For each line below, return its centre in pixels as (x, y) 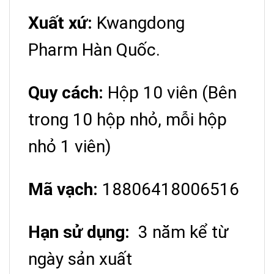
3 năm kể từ (179, 232)
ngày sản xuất (80, 259)
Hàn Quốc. (121, 50)
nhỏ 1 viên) (70, 146)
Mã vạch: (63, 189)
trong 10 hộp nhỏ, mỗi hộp (128, 119)
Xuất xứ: (60, 23)
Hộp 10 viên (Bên (170, 92)
